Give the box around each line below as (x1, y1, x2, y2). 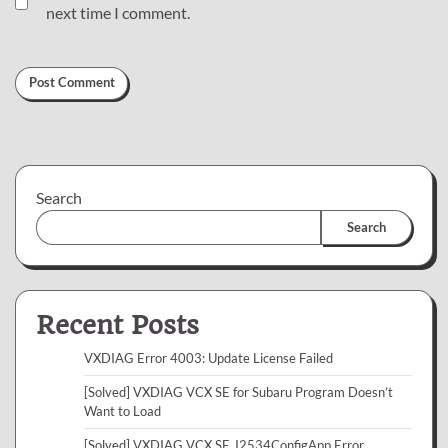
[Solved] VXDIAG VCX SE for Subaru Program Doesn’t (84, 383, 393, 400)
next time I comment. (46, 2, 190, 22)
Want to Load (84, 402, 161, 419)
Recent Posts (36, 309, 199, 340)
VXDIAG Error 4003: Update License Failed (84, 349, 333, 366)
